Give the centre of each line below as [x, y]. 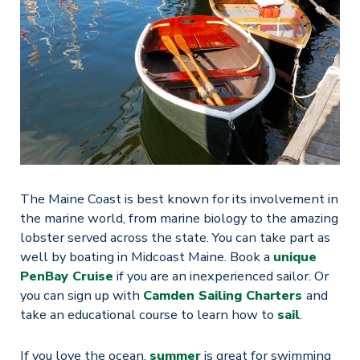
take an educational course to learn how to [148, 315]
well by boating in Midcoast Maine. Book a [146, 257]
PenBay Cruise [66, 276]
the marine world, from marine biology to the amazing [179, 219]
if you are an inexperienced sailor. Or [221, 276]
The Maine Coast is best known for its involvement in [179, 199]
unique [295, 257]
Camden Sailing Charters [222, 296]
